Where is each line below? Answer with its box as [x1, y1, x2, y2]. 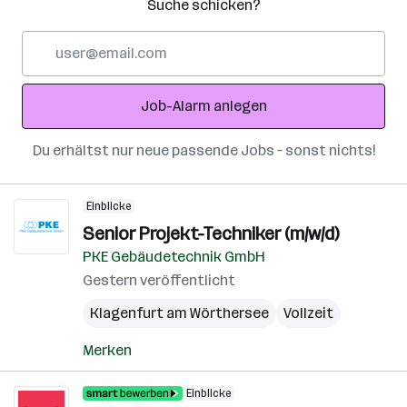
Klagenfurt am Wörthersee [90, 304, 269, 322]
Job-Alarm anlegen [140, 97, 267, 114]
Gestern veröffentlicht [83, 272, 235, 289]
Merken [83, 342, 132, 359]
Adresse [21, 75, 76, 93]
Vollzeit [283, 304, 333, 322]
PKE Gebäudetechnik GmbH [83, 248, 265, 265]
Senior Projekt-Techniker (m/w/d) [83, 223, 339, 244]
